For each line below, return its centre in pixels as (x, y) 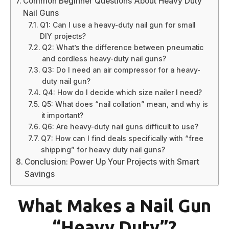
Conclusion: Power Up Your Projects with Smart (112, 162)
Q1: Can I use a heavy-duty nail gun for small (117, 25)
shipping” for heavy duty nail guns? (103, 150)
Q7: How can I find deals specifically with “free (122, 138)
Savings (40, 174)
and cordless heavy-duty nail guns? (104, 59)
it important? (62, 115)
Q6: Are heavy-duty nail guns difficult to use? (120, 127)
